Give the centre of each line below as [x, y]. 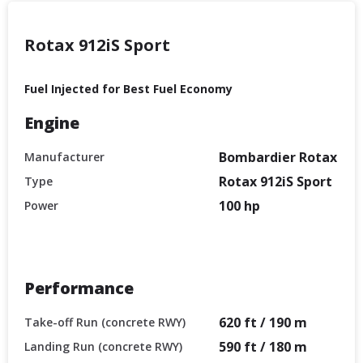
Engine [52, 122]
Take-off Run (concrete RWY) [105, 322]
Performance [79, 288]
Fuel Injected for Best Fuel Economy [128, 88]
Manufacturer [64, 156]
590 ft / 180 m [263, 346]
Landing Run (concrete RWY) [103, 346]
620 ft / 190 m [263, 322]
